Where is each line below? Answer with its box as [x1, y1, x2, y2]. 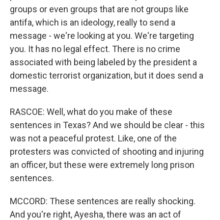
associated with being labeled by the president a [10, 57, 197, 67]
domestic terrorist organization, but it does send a [10, 70, 203, 81]
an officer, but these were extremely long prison [10, 160, 194, 170]
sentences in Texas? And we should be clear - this [10, 120, 205, 130]
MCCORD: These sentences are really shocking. [10, 196, 195, 206]
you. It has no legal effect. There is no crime [10, 44, 180, 54]
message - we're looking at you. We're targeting [10, 30, 194, 41]
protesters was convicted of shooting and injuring [10, 146, 204, 157]
